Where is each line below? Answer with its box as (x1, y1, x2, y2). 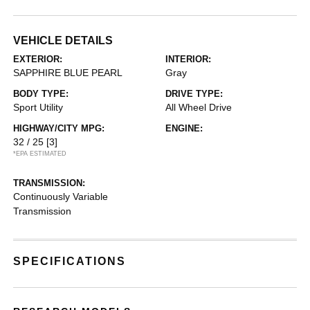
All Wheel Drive (165, 102, 232, 113)
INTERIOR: (165, 54, 211, 64)
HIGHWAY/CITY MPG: (13, 123, 105, 134)
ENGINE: (165, 123, 203, 134)
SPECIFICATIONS (13, 255, 127, 267)
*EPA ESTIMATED (13, 150, 67, 157)
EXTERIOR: (13, 54, 63, 64)
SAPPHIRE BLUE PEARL (13, 67, 123, 78)
